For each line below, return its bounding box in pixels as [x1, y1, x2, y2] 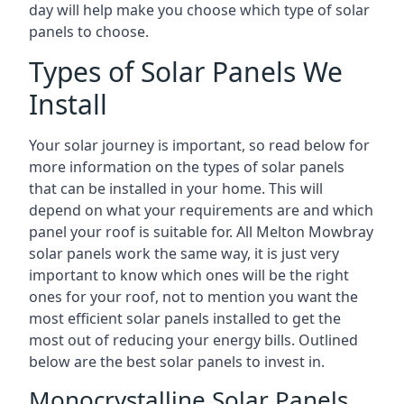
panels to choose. [29, 22, 149, 41]
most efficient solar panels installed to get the [29, 308, 341, 328]
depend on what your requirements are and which [29, 200, 373, 220]
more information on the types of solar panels [29, 157, 344, 177]
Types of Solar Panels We [29, 53, 343, 90]
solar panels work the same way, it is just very [29, 243, 339, 263]
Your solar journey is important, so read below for [29, 135, 370, 155]
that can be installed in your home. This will [29, 179, 323, 198]
